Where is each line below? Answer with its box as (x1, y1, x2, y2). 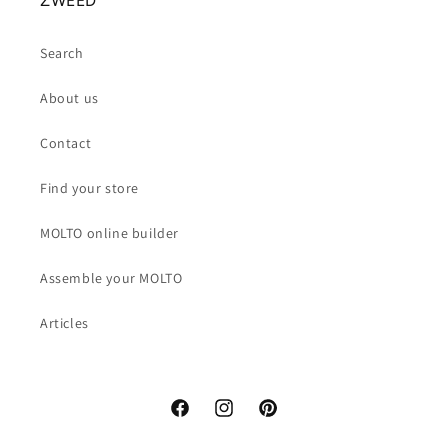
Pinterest (256, 409, 316, 428)
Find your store (40, 179, 139, 197)
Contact (40, 134, 92, 152)
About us (40, 89, 99, 107)
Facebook (168, 409, 231, 428)
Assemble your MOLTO (40, 269, 183, 287)
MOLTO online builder (40, 224, 179, 242)
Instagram (212, 409, 279, 428)
